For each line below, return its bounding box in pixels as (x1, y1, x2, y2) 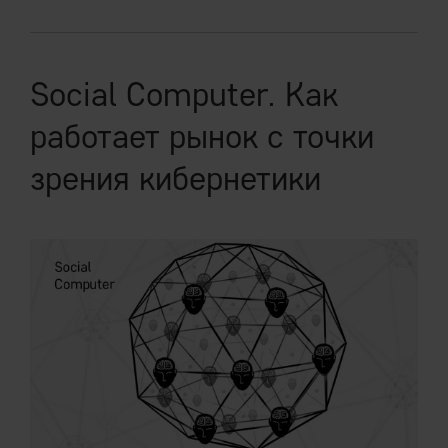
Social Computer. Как (30, 72, 338, 115)
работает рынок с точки (30, 114, 374, 157)
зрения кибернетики (30, 156, 321, 199)
